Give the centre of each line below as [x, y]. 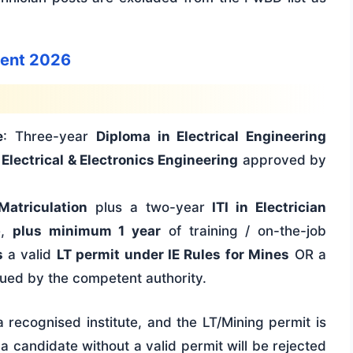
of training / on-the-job [244, 231]
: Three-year [50, 137]
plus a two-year [150, 208]
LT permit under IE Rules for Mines [173, 255]
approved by [282, 160]
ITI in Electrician [269, 208]
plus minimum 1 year [87, 231]
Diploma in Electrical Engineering [211, 137]
